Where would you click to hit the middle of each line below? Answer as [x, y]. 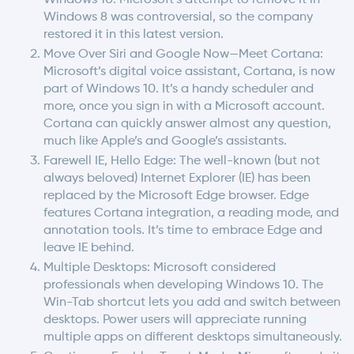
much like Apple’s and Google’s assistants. [165, 141]
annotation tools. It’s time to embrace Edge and [183, 230]
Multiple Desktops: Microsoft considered [160, 267]
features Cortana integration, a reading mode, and [191, 213]
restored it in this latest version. [134, 34]
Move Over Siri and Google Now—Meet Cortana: [183, 54]
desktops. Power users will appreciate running [175, 320]
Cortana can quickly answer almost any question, [187, 124]
